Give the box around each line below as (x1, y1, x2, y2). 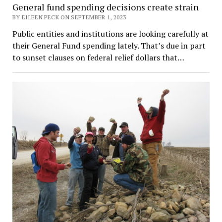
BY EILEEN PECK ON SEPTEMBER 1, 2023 (12, 13, 126, 21)
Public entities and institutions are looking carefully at (12, 28, 209, 39)
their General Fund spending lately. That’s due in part (12, 40, 206, 51)
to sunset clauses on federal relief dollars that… (12, 52, 184, 63)
